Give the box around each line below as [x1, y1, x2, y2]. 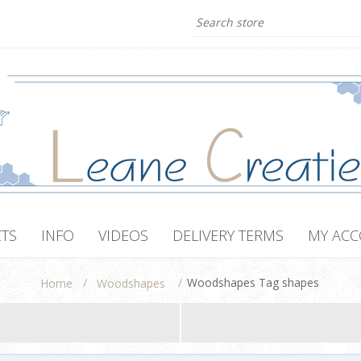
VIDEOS [98, 226, 148, 245]
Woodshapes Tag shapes [186, 274, 319, 290]
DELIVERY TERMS [172, 226, 284, 245]
